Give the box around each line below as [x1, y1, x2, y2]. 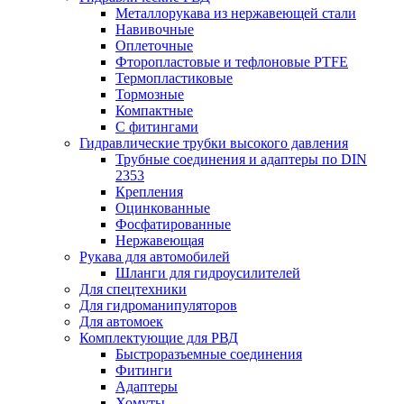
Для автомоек [79, 314, 163, 329]
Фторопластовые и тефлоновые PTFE [115, 54, 348, 69]
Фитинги [115, 363, 172, 378]
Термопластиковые [115, 70, 233, 86]
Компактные [115, 103, 193, 118]
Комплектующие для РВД [79, 330, 238, 345]
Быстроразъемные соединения [115, 346, 302, 362]
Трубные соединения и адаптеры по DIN [115, 151, 367, 167]
